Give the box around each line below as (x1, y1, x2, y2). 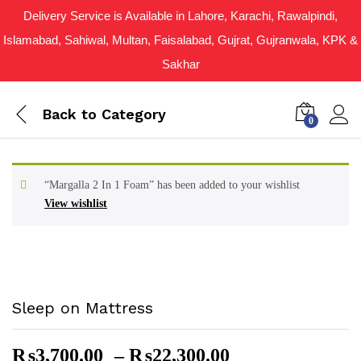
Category (97, 105, 166, 122)
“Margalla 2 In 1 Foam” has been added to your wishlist (44, 179, 300, 191)
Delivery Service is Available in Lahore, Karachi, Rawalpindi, (23, 9, 338, 23)
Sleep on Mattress (12, 298, 153, 317)
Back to (42, 105, 97, 122)
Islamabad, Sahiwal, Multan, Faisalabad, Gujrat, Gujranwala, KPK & (3, 33, 358, 47)
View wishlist (44, 197, 107, 210)
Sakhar (161, 57, 200, 71)
